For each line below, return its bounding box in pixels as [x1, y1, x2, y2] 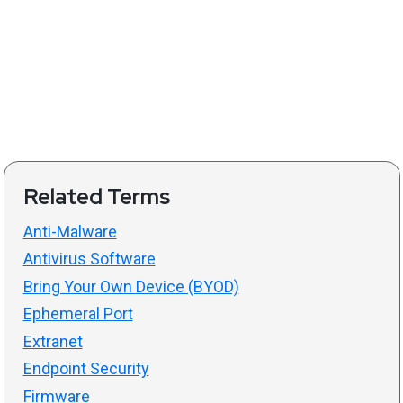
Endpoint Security [22, 359, 149, 378]
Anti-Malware [22, 221, 117, 241]
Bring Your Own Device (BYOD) [22, 276, 239, 296]
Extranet [22, 331, 83, 351]
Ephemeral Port [22, 304, 133, 323]
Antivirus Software [22, 249, 156, 268]
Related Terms [22, 182, 170, 210]
